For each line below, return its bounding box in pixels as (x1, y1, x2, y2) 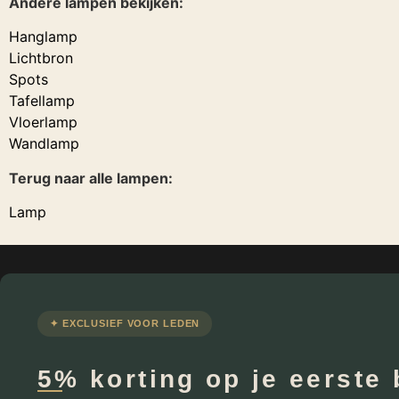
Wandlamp (9, 134, 79, 153)
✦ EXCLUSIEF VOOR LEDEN (50, 317, 200, 329)
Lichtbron (9, 49, 73, 68)
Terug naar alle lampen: (9, 168, 173, 187)
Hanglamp (9, 28, 77, 46)
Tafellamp (9, 92, 75, 110)
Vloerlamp (9, 113, 77, 132)
